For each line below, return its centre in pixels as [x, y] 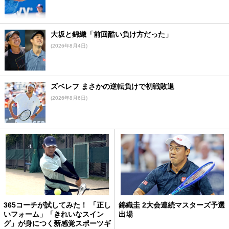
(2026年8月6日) [69, 98]
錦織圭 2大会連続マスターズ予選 [172, 205]
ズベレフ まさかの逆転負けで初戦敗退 [112, 86]
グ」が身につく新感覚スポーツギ [57, 223]
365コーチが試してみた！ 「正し [57, 205]
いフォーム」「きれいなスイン [54, 214]
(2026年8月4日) [69, 45]
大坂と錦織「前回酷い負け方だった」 [111, 34]
